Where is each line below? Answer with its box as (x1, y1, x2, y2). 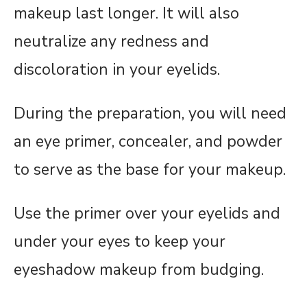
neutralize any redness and (14, 30, 209, 52)
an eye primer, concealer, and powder (14, 130, 282, 152)
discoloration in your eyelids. (14, 58, 220, 80)
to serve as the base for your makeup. (14, 158, 286, 180)
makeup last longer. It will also (14, 2, 239, 24)
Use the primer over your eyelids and (14, 202, 280, 224)
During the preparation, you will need (14, 102, 286, 124)
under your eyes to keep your (14, 230, 225, 252)
